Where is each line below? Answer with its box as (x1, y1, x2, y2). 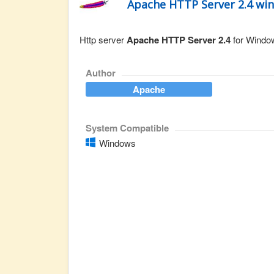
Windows (99, 136, 136, 149)
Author (86, 66, 116, 80)
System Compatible (86, 121, 169, 135)
